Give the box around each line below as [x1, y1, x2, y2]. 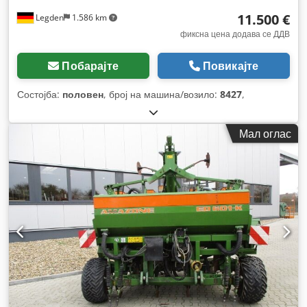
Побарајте [62, 58, 119, 73]
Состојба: [17, 87, 62, 101]
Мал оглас [239, 125, 291, 141]
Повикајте [202, 58, 259, 73]
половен [62, 87, 103, 101]
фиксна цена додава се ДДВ [180, 27, 290, 40]
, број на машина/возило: [103, 87, 220, 101]
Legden [34, 11, 64, 23]
